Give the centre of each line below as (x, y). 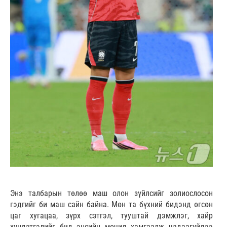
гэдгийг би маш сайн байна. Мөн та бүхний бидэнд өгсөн (111, 205)
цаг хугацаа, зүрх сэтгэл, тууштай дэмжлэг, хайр (111, 216)
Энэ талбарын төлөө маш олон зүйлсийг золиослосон (111, 194)
